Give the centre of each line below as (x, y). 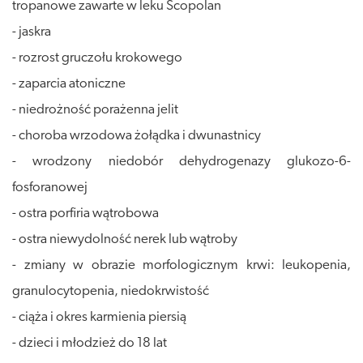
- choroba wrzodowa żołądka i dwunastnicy (137, 136)
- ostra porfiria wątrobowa (85, 214)
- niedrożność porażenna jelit (95, 110)
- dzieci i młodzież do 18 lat (90, 344)
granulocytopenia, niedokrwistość (111, 292)
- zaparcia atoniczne (69, 84)
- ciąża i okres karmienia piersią (99, 318)
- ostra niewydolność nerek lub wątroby (125, 240)
